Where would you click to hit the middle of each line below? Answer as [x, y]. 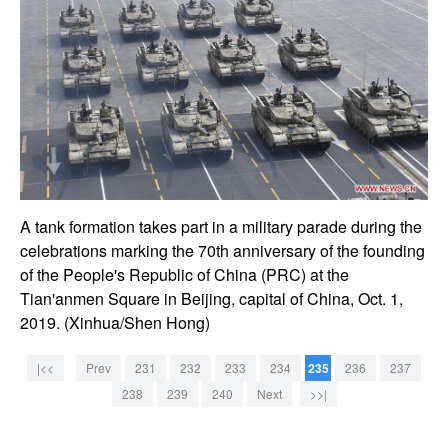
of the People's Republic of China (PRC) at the [184, 275]
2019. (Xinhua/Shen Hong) [115, 323]
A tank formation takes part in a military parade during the [221, 227]
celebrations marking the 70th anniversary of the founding [222, 251]
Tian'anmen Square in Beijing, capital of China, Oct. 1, [211, 299]
